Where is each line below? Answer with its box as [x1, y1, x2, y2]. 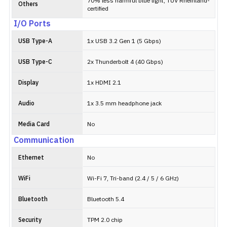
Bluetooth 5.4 [87, 195, 124, 204]
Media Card [18, 120, 50, 129]
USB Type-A [18, 36, 52, 46]
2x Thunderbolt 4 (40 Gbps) [87, 57, 163, 67]
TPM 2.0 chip [87, 215, 123, 225]
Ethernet [18, 153, 44, 163]
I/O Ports [14, 17, 51, 31]
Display [18, 78, 39, 88]
